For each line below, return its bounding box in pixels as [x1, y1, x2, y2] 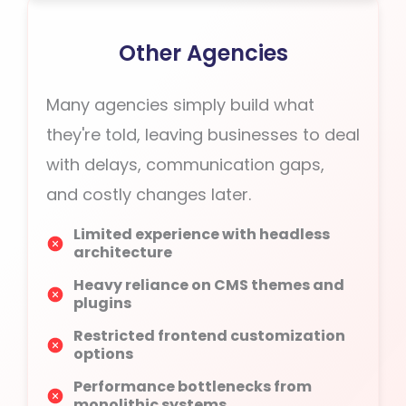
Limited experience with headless [73, 224, 330, 245]
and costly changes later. [46, 183, 251, 206]
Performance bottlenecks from [73, 376, 312, 397]
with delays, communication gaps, [46, 153, 324, 176]
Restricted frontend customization [73, 325, 345, 346]
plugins [73, 293, 131, 314]
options [73, 343, 133, 364]
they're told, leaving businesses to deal [46, 123, 360, 146]
